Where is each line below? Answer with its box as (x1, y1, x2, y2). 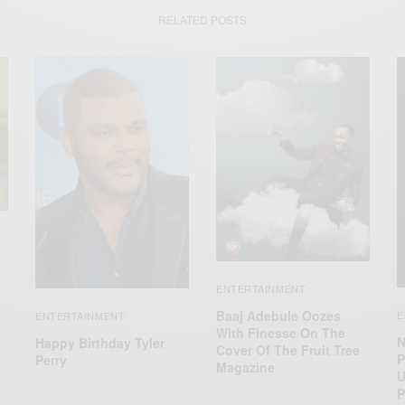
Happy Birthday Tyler (35, 333, 165, 352)
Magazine (216, 357, 275, 376)
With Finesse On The (216, 323, 345, 342)
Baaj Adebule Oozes (216, 306, 341, 325)
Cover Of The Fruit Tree (216, 340, 360, 359)
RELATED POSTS (158, 12, 247, 28)
